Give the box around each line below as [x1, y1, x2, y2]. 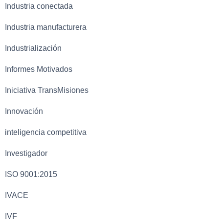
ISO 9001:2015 [5, 170, 57, 178]
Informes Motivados [5, 65, 72, 73]
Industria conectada [5, 1, 73, 10]
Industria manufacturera [5, 22, 87, 31]
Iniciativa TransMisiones [5, 86, 88, 94]
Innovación [5, 107, 43, 115]
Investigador [5, 149, 47, 157]
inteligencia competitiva [5, 128, 87, 136]
